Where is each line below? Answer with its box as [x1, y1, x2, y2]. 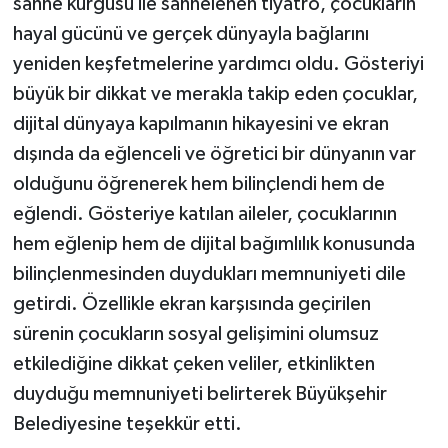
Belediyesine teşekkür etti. [12, 414, 242, 435]
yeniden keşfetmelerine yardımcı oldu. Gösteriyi [12, 54, 424, 75]
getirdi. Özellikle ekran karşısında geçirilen [12, 294, 371, 315]
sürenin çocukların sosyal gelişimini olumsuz [12, 324, 379, 345]
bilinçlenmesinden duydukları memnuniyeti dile [12, 264, 406, 285]
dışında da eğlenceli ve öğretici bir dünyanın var [12, 144, 416, 165]
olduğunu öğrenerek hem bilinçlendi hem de [12, 174, 385, 195]
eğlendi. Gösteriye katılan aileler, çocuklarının [12, 204, 397, 225]
